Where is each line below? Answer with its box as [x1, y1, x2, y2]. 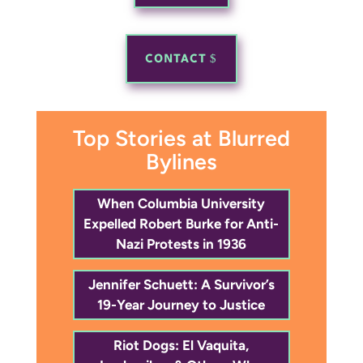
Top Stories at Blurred [72, 124, 290, 152]
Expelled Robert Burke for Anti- [83, 215, 280, 232]
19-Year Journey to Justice [97, 296, 266, 313]
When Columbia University [97, 194, 266, 211]
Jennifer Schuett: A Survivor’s [88, 275, 275, 293]
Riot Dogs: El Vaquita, [113, 336, 250, 353]
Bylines [145, 147, 217, 175]
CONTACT [144, 50, 207, 66]
